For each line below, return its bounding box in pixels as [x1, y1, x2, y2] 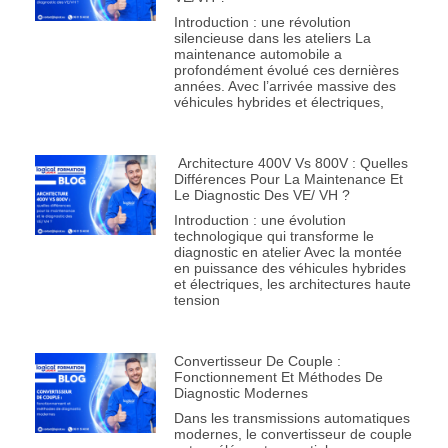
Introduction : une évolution [173, 212, 346, 229]
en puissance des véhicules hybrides [173, 260, 406, 277]
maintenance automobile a [173, 46, 342, 63]
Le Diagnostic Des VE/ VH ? [173, 187, 350, 204]
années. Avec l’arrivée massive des [173, 78, 396, 95]
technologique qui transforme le [173, 228, 374, 245]
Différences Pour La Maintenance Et [173, 171, 403, 188]
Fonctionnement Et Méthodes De [173, 369, 383, 386]
